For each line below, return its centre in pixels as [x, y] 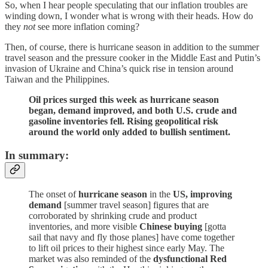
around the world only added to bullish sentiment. [130, 132]
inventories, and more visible [84, 227]
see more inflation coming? [87, 26]
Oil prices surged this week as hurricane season [124, 99]
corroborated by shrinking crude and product [113, 216]
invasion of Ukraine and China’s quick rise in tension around [119, 68]
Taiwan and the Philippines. [57, 79]
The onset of [54, 194]
